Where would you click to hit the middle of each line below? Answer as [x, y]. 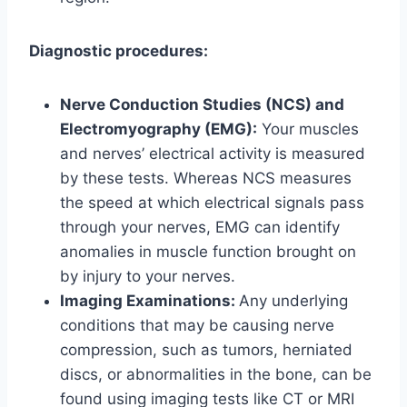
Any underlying [293, 300]
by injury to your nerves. [148, 276]
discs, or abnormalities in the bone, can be [216, 374]
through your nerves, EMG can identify [200, 227]
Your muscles [308, 129]
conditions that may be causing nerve [197, 325]
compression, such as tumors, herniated [206, 349]
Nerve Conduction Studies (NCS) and [202, 104]
